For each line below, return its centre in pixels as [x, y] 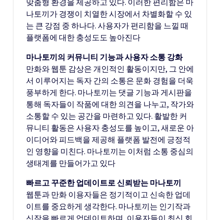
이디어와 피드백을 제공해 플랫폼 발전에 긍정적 [108, 139]
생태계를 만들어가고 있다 [71, 163]
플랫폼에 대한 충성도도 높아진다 [83, 37]
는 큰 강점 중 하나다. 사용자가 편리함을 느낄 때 [107, 26]
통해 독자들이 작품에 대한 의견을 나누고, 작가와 [110, 104]
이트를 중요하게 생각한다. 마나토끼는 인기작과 [108, 206]
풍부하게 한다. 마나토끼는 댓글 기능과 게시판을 [109, 92]
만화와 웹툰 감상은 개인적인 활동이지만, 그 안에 [110, 69]
